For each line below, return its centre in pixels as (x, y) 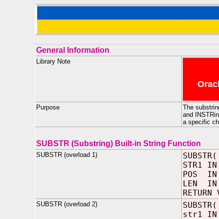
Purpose (48, 107)
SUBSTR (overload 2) (67, 204)
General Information (73, 50)
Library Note (53, 61)
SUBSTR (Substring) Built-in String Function (119, 143)
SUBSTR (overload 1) (67, 155)
